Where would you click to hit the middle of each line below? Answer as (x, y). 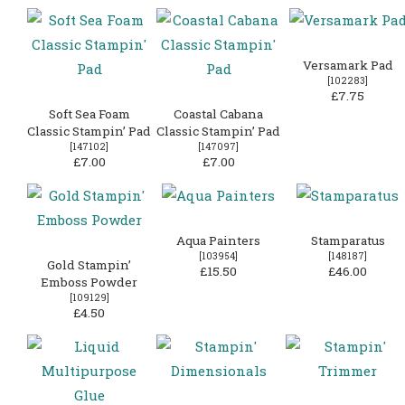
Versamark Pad (348, 66)
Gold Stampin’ (89, 265)
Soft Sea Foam (89, 114)
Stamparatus (348, 241)
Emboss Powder (89, 283)
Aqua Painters (218, 241)
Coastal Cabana (218, 114)
